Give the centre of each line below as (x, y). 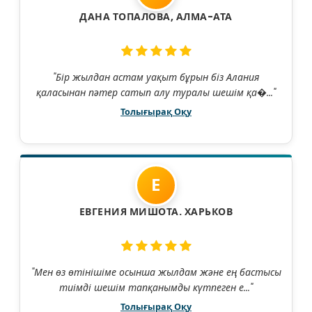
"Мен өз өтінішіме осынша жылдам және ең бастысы (156, 273)
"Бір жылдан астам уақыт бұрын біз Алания (156, 78)
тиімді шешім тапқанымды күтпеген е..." (156, 288)
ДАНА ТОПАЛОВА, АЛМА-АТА (156, 17)
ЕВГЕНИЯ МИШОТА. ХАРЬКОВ (156, 212)
